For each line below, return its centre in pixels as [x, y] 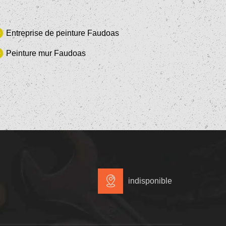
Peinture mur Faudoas [46, 53]
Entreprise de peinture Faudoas [62, 33]
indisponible [150, 181]
